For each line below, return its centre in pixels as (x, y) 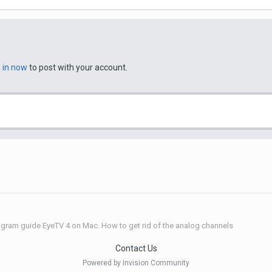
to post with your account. (77, 67)
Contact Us (136, 249)
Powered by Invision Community (136, 263)
